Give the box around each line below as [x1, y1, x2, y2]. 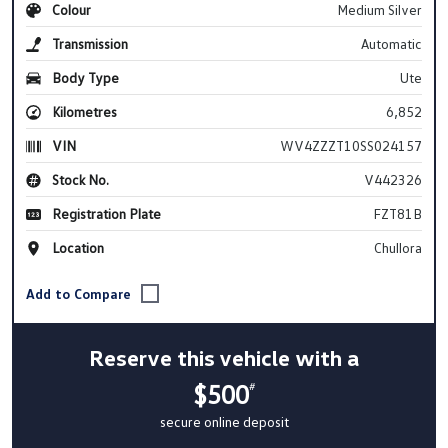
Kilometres [49, 102, 117, 120]
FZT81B [372, 204, 422, 222]
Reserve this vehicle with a [89, 344, 359, 372]
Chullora [373, 238, 422, 256]
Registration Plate [49, 204, 161, 222]
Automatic [360, 34, 422, 52]
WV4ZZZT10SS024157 [279, 136, 422, 154]
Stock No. [49, 170, 109, 188]
